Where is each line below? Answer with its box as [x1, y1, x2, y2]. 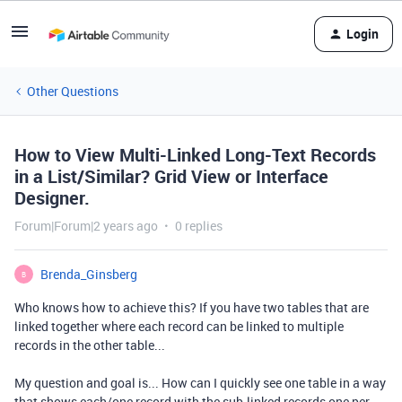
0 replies [175, 217, 223, 234]
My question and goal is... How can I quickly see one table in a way [14, 374, 386, 391]
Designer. [14, 186, 90, 210]
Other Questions [27, 83, 118, 100]
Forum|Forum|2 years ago [14, 217, 158, 234]
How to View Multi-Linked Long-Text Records [14, 143, 376, 167]
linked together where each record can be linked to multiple [14, 318, 344, 335]
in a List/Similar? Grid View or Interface [14, 164, 328, 188]
